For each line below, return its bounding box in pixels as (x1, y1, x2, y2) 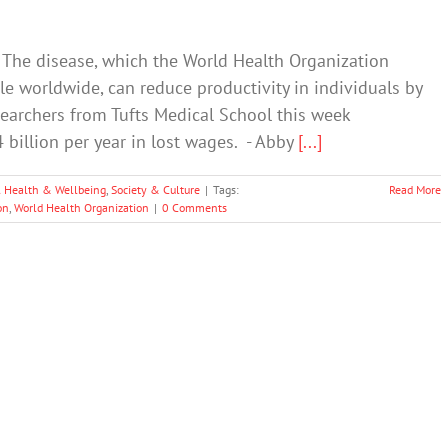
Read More (389, 182, 441, 197)
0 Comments (162, 200, 227, 215)
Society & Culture (111, 182, 200, 197)
